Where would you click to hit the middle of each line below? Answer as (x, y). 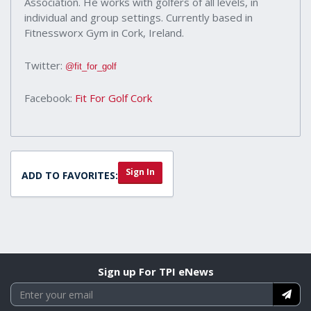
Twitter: (45, 66)
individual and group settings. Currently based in (138, 18)
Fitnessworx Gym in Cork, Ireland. (104, 33)
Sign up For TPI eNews (155, 272)
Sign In (140, 172)
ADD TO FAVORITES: (70, 176)
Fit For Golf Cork (114, 98)
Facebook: (50, 98)
